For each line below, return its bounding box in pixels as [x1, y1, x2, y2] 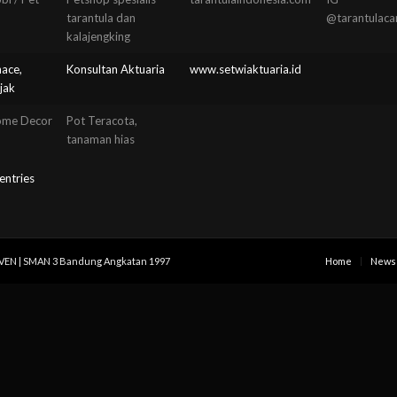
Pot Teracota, [66, 113, 137, 128]
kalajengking [66, 28, 130, 43]
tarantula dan [66, 10, 136, 25]
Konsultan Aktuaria [66, 61, 165, 76]
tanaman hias [66, 131, 135, 146]
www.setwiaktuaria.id [190, 61, 301, 76]
